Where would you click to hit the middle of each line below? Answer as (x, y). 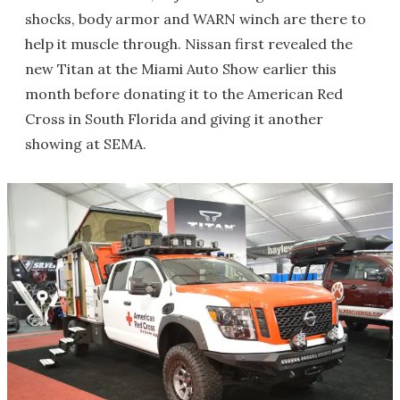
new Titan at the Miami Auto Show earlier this (181, 68)
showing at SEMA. (86, 143)
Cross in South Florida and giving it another (174, 118)
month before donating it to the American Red (184, 93)
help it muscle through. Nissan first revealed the (189, 43)
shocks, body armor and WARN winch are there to (196, 18)
